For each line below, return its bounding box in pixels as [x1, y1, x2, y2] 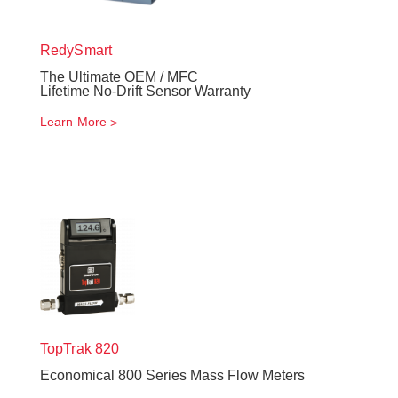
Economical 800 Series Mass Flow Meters [40, 368, 305, 383]
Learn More [40, 115, 107, 129]
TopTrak [40, 341, 92, 356]
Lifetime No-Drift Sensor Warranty [40, 84, 251, 99]
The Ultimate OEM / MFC [40, 69, 198, 84]
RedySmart [40, 43, 112, 58]
